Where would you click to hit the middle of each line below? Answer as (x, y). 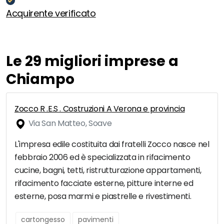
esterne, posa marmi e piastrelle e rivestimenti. (103, 196)
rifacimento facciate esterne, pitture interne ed (104, 183)
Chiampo (40, 79)
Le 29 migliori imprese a (92, 61)
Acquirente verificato (51, 13)
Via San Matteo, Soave (69, 123)
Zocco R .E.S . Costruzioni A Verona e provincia (100, 109)
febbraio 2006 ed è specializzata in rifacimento (102, 157)
